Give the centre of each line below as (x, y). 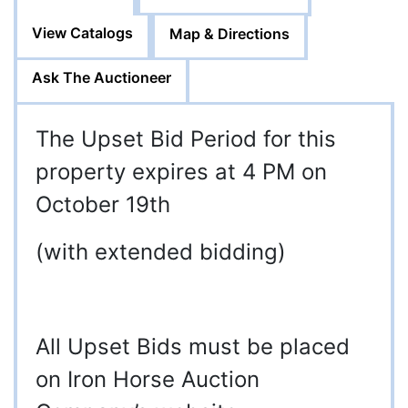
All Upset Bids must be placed (193, 347)
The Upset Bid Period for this (186, 139)
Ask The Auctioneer (102, 78)
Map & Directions (229, 34)
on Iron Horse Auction (148, 380)
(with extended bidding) (161, 252)
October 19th (103, 205)
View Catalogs (82, 33)
